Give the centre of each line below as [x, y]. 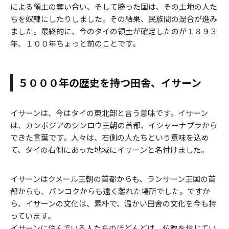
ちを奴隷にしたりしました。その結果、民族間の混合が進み [114, 19]
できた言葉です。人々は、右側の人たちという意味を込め [110, 138]
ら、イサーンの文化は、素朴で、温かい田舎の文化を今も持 [113, 203]
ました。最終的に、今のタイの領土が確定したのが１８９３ [114, 31]
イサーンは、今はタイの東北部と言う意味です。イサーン [109, 113]
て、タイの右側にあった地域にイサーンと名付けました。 [109, 150]
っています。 [33, 216]
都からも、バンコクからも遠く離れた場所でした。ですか [110, 191]
